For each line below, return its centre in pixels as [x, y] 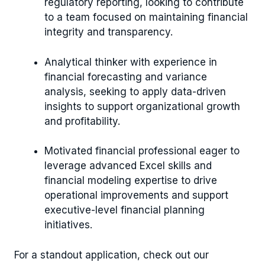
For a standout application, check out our [112, 255]
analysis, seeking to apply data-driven [135, 91]
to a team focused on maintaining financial [146, 17]
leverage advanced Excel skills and [128, 166]
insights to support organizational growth [142, 106]
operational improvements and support [136, 195]
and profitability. [82, 121]
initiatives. [68, 225]
